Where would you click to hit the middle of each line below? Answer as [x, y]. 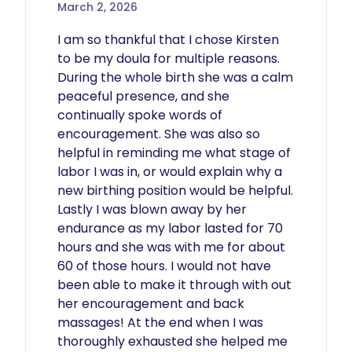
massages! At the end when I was [160, 323]
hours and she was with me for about [171, 247]
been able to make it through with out [174, 285]
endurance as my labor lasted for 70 [170, 228]
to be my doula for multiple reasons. [169, 59]
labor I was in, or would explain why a [170, 172]
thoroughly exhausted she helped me [172, 341]
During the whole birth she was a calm [175, 77]
